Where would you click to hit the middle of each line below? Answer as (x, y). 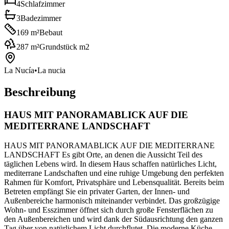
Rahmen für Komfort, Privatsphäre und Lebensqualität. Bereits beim (114, 182)
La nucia (51, 70)
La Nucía (19, 70)
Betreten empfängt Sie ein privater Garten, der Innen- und (97, 192)
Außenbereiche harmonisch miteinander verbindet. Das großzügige (112, 201)
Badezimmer (41, 18)
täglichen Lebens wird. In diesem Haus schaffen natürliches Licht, (110, 164)
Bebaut (51, 32)
